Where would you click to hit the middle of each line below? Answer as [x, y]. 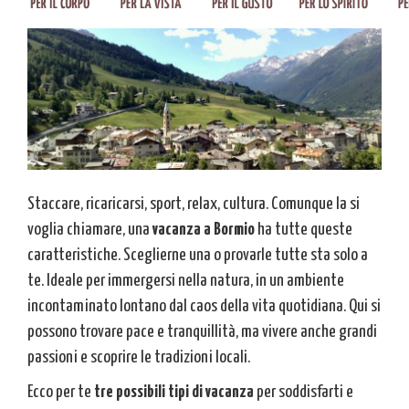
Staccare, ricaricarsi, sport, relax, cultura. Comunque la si [194, 204]
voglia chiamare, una [90, 230]
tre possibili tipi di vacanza [174, 393]
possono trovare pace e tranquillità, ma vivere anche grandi [202, 332]
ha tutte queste [304, 230]
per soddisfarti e [304, 393]
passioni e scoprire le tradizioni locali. [139, 358]
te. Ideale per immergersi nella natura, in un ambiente [186, 281]
